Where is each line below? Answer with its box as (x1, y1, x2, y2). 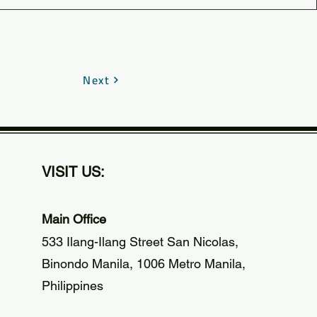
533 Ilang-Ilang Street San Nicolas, (42, 234, 239, 249)
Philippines (42, 277, 104, 293)
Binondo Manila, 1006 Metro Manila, (42, 255, 246, 271)
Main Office (42, 211, 107, 226)
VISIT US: (42, 163, 105, 180)
